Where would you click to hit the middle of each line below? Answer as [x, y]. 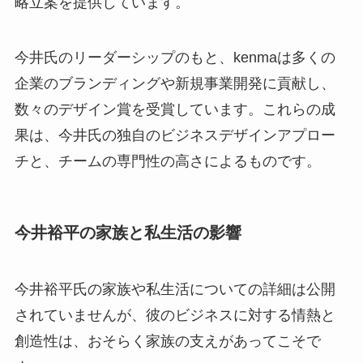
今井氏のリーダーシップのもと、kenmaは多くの [175, 58]
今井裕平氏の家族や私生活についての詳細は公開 [175, 289]
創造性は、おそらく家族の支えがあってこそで [167, 341]
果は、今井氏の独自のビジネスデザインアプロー [175, 136]
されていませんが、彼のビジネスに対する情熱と [175, 315]
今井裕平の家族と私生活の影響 [128, 233]
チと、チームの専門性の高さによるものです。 [167, 162]
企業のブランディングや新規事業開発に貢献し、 [175, 84]
